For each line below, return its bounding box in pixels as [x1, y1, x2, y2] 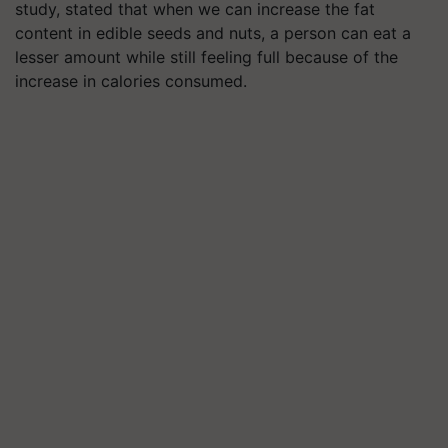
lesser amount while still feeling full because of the [15, 47, 398, 67]
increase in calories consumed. [15, 71, 247, 91]
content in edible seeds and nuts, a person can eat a [15, 23, 411, 43]
